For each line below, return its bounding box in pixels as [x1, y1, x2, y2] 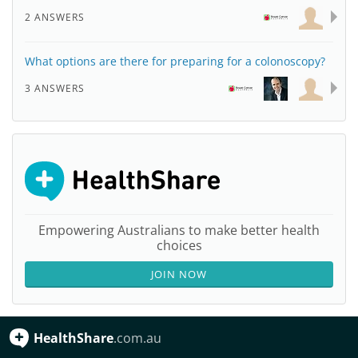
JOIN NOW [151, 267, 207, 281]
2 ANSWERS [25, 10, 85, 24]
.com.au [113, 329, 161, 347]
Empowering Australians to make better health [38, 221, 320, 239]
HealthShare [34, 329, 113, 347]
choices [156, 237, 202, 254]
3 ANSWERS [25, 82, 85, 95]
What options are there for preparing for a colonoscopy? [25, 54, 325, 69]
